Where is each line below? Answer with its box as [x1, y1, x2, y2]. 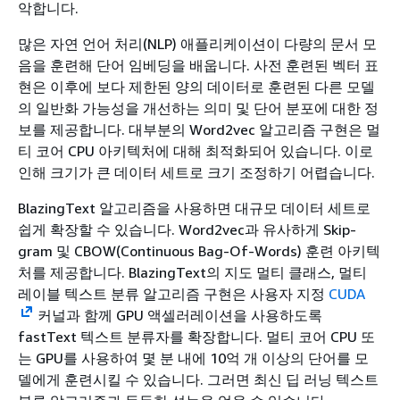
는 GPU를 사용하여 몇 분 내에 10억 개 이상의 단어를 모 [18, 349, 369, 367]
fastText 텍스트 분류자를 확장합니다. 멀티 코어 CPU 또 [18, 328, 375, 346]
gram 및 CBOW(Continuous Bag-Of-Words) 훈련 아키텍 [18, 242, 380, 260]
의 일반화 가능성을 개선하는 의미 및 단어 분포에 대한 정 [18, 99, 379, 117]
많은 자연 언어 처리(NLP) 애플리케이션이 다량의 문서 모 [18, 35, 377, 53]
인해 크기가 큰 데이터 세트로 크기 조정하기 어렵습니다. [18, 163, 375, 181]
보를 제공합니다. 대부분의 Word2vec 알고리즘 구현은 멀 [18, 121, 380, 138]
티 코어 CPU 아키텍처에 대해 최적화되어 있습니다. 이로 [18, 142, 373, 160]
